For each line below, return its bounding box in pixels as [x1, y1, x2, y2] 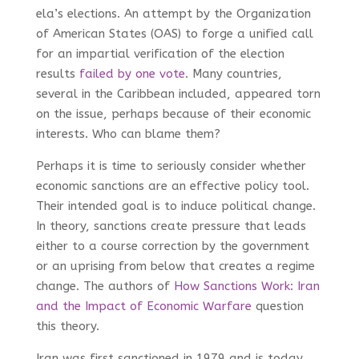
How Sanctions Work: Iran [173, 278, 320, 293]
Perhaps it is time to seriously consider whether [35, 158, 306, 173]
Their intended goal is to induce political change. [35, 198, 316, 213]
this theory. [35, 318, 99, 333]
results [35, 66, 79, 81]
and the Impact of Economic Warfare [35, 298, 252, 313]
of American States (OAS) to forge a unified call [35, 26, 313, 41]
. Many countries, [184, 66, 282, 81]
